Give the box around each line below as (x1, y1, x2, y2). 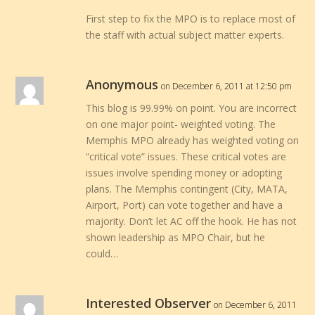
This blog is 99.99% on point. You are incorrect (86, 101, 297, 115)
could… (86, 246, 119, 260)
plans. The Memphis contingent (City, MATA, (86, 181, 288, 195)
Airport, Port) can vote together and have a (86, 198, 283, 212)
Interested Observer (86, 294, 212, 311)
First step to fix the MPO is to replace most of (86, 11, 296, 25)
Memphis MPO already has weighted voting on (86, 133, 300, 147)
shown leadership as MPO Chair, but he (86, 230, 266, 244)
